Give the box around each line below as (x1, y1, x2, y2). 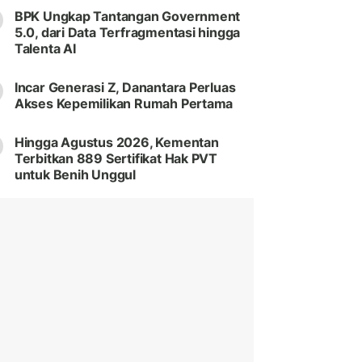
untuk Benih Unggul (14, 166, 137, 183)
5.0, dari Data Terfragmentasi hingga (14, 24, 241, 41)
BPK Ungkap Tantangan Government (14, 8, 241, 25)
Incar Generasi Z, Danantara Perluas (14, 79, 236, 96)
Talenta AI (14, 40, 76, 57)
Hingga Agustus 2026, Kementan (14, 134, 219, 151)
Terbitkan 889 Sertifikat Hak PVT (14, 150, 218, 167)
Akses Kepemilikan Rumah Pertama (14, 95, 234, 112)
